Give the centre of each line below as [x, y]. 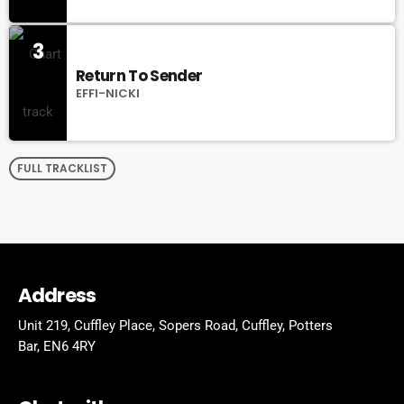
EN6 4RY [69, 347]
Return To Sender [139, 76]
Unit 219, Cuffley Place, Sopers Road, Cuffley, [153, 326]
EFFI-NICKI [108, 94]
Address [57, 295]
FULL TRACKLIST [63, 169]
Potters [311, 326]
